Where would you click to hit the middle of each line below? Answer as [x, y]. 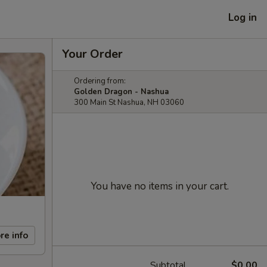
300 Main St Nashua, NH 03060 [129, 103]
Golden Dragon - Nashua [121, 92]
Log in [243, 17]
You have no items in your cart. [160, 186]
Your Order [92, 54]
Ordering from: [100, 81]
